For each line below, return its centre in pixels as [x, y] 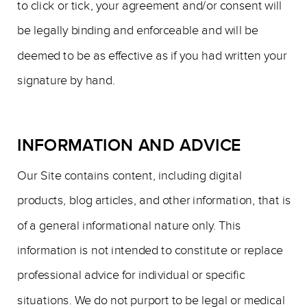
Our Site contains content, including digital [130, 176]
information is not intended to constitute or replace [150, 250]
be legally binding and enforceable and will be [138, 30]
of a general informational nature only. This [129, 225]
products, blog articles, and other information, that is [154, 200]
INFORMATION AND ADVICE [129, 145]
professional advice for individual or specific [131, 275]
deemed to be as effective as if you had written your [152, 56]
